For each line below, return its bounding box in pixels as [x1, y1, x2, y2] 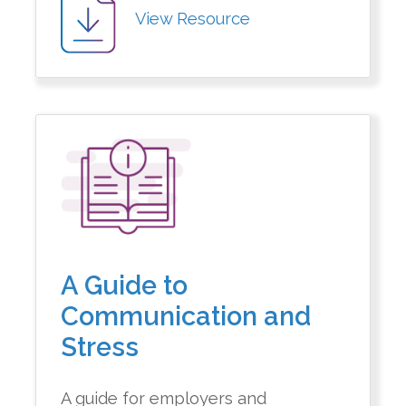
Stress [61, 331, 140, 362]
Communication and [61, 300, 312, 332]
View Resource [135, 8, 251, 28]
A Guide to [61, 269, 188, 301]
